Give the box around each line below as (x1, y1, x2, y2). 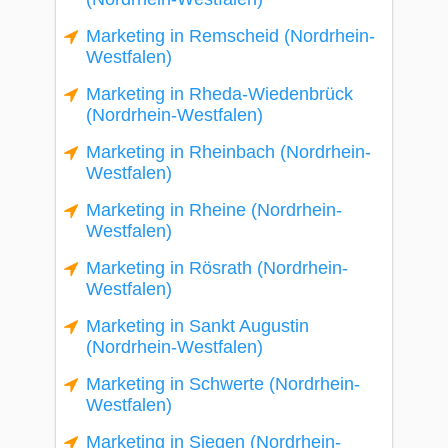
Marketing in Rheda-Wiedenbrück (86, 84, 353, 104)
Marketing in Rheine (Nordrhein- (86, 200, 342, 220)
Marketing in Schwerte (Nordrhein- (86, 374, 360, 394)
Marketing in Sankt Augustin (86, 316, 309, 336)
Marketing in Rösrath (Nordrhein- (86, 258, 348, 278)
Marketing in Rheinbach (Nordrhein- (86, 142, 371, 162)
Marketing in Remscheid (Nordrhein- (86, 26, 375, 46)
